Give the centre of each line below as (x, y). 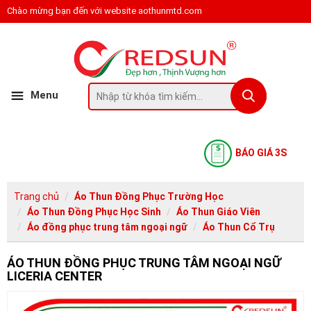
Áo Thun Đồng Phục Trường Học (149, 196)
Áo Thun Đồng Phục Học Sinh (94, 211)
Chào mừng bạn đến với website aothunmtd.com (104, 11)
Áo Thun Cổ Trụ (239, 227)
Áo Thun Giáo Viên (218, 211)
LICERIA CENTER (54, 276)
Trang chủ (36, 196)
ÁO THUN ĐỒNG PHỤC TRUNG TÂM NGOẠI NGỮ (144, 262)
